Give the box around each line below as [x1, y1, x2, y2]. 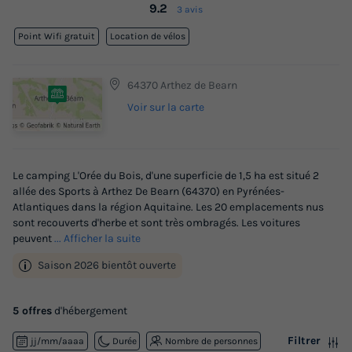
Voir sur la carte [127, 101, 204, 115]
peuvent [13, 232, 54, 246]
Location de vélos [110, 31, 186, 42]
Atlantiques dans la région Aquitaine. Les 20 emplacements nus [13, 200, 324, 214]
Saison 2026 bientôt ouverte [38, 258, 176, 273]
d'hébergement [52, 304, 127, 318]
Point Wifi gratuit [17, 31, 95, 42]
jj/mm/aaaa [31, 335, 85, 347]
